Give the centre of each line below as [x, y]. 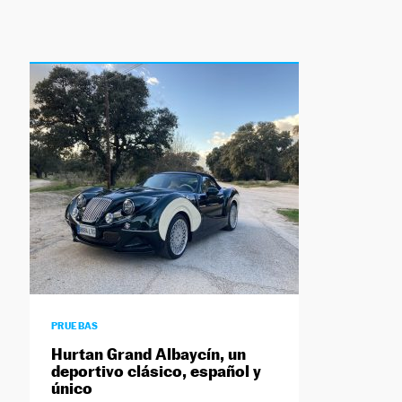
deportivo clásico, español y [156, 371]
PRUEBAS [74, 326]
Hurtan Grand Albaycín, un [148, 354]
